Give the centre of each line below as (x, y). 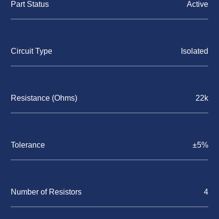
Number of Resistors (46, 192)
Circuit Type (32, 51)
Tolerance (28, 145)
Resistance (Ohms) (44, 98)
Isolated (194, 51)
